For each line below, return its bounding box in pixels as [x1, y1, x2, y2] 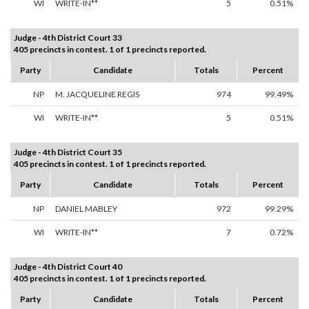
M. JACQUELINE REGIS [55, 89, 139, 100]
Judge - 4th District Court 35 [14, 147, 122, 158]
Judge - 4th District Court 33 [14, 32, 122, 43]
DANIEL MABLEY [55, 203, 117, 215]
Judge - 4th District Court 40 [14, 261, 122, 272]
